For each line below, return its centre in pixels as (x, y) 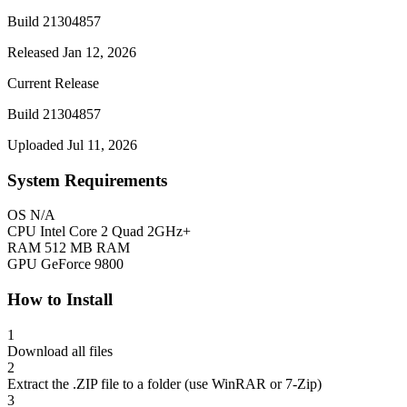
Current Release (53, 83)
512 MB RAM (87, 248)
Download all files (60, 351)
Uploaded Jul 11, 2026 (72, 145)
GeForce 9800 (82, 264)
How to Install (60, 300)
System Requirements (87, 180)
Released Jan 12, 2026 (72, 52)
